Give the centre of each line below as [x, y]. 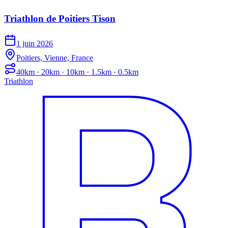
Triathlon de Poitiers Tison [60, 19]
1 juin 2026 [35, 44]
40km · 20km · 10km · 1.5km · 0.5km [77, 72]
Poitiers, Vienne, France [55, 58]
